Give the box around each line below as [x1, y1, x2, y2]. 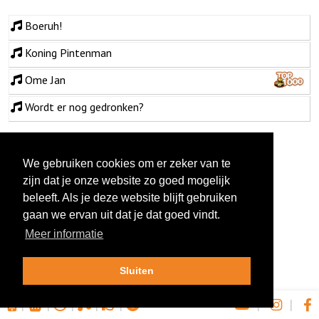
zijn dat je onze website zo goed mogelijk [23, 174, 230, 187]
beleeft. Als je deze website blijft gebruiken [23, 192, 237, 204]
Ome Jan [25, 72, 66, 87]
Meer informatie [25, 228, 104, 241]
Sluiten [120, 265, 154, 277]
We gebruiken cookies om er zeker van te [23, 157, 231, 170]
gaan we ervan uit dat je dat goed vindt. [23, 209, 220, 221]
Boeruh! [22, 18, 62, 33]
